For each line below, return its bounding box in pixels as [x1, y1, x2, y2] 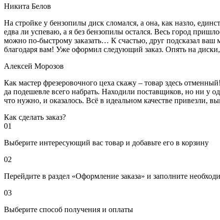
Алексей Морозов [4, 61, 64, 70]
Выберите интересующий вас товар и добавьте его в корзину [4, 138, 209, 147]
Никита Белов [4, 1, 51, 10]
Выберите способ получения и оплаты [4, 205, 133, 214]
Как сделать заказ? [4, 112, 66, 121]
